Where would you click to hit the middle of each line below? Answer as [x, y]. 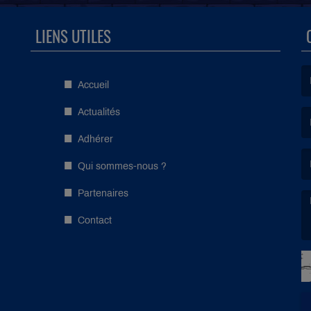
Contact [95, 220]
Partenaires [103, 193]
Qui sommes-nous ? [122, 166]
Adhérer [95, 139]
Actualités [99, 112]
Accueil [93, 85]
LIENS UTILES [73, 36]
